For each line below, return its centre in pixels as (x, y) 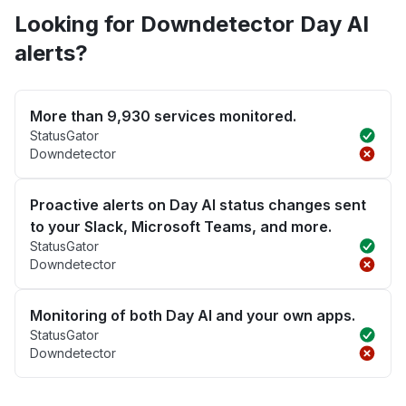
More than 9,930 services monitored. (163, 116)
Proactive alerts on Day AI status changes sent (198, 205)
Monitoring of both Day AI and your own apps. (193, 316)
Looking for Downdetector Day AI (192, 24)
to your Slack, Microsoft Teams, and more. (181, 227)
